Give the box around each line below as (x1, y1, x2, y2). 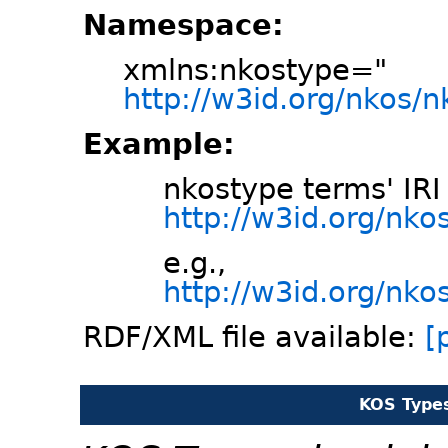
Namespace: (83, 8, 284, 43)
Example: (83, 127, 235, 162)
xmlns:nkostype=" (123, 53, 387, 88)
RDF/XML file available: (83, 320, 425, 355)
